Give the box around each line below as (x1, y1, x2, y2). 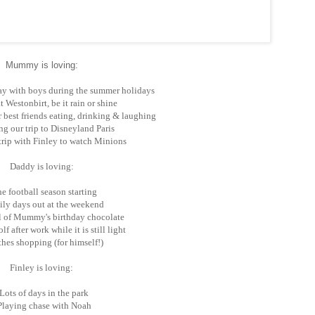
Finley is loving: (10, 262, 73, 273)
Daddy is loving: (9, 160, 74, 172)
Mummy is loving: (5, 59, 78, 70)
